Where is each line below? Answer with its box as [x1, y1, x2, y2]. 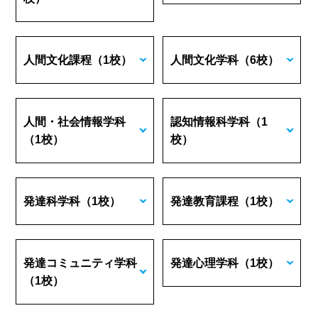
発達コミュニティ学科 [23, 257, 138, 269]
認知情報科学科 [170, 116, 251, 128]
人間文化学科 [170, 54, 239, 66]
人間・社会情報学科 [23, 116, 126, 128]
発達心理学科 [170, 257, 239, 269]
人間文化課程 [23, 54, 92, 66]
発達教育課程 [170, 195, 239, 207]
